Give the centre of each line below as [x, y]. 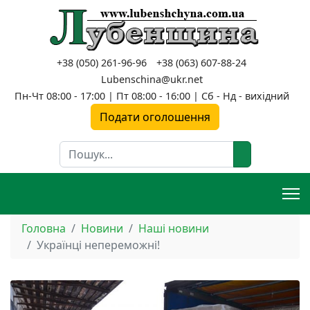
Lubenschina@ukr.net [152, 79]
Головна [44, 228]
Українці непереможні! [98, 245]
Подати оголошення [155, 117]
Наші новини [174, 228]
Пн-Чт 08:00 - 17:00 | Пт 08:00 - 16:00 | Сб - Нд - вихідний [152, 96]
